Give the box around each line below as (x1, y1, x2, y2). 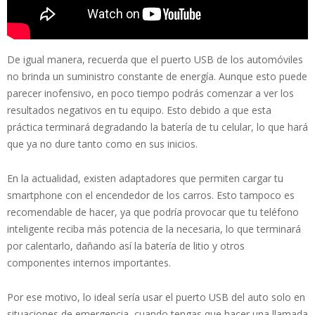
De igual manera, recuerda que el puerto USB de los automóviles (7, 53, 303, 67)
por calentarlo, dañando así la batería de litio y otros (7, 239, 245, 253)
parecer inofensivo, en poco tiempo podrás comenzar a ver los (7, 86, 294, 101)
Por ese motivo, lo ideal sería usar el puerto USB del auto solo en (7, 290, 305, 304)
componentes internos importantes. (7, 256, 171, 270)
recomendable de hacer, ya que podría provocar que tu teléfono (7, 205, 299, 219)
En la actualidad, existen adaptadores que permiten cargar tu (7, 172, 283, 186)
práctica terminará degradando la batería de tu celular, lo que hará (7, 120, 308, 134)
